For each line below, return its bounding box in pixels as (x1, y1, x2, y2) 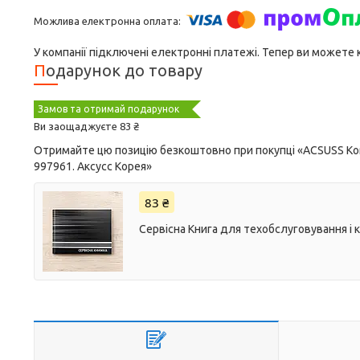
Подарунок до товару (46, 61, 202, 80)
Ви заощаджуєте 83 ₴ (34, 121, 139, 132)
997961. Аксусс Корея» (34, 160, 152, 173)
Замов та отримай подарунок (38, 104, 179, 114)
